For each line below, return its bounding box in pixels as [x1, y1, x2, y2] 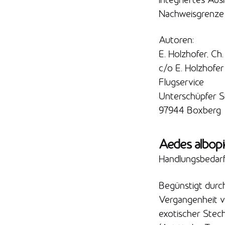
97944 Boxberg [158, 104, 221, 116]
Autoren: [158, 34, 194, 46]
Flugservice [158, 76, 204, 88]
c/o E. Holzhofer [158, 62, 224, 74]
